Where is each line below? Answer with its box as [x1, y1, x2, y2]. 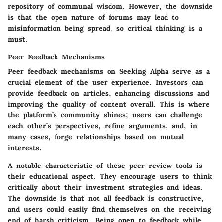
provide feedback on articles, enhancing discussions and [8, 88, 209, 98]
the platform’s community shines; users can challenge [8, 110, 202, 119]
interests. [8, 143, 42, 152]
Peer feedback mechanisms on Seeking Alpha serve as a [8, 66, 210, 76]
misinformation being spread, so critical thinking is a [8, 23, 202, 33]
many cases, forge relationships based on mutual [8, 132, 184, 141]
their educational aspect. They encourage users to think [8, 171, 212, 181]
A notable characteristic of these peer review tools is [8, 161, 202, 170]
